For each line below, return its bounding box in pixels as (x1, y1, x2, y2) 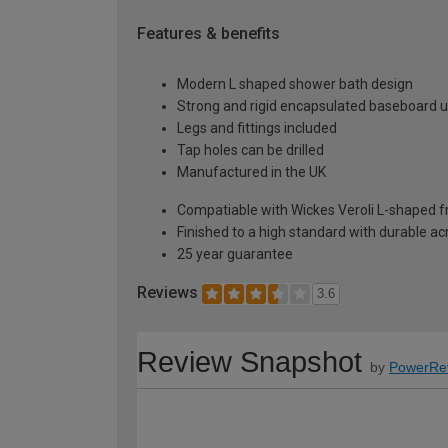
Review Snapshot (137, 345, 362, 378)
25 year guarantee (177, 246, 293, 263)
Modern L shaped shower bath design (177, 76, 413, 93)
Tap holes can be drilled (177, 142, 324, 159)
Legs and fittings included (177, 120, 337, 137)
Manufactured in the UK (177, 164, 326, 181)
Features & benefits (137, 24, 280, 44)
